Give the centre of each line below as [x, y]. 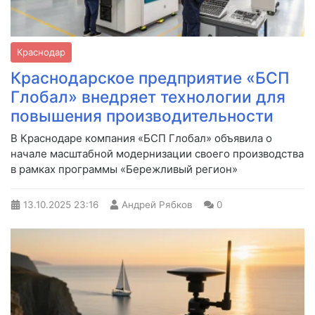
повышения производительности [142, 116]
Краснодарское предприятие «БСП [150, 78]
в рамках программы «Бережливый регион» [124, 169]
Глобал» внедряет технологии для [148, 97]
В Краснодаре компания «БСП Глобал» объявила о [141, 139]
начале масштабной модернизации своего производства [157, 154]
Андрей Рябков [157, 205]
